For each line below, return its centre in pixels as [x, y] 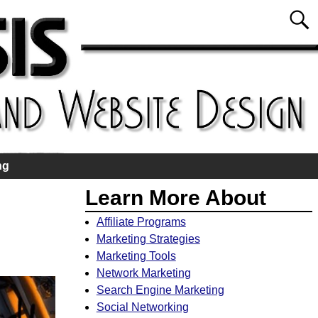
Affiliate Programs [141, 222]
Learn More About [176, 197]
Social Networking [142, 307]
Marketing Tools [136, 256]
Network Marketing [143, 273]
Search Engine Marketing [160, 290]
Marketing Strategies [148, 239]
